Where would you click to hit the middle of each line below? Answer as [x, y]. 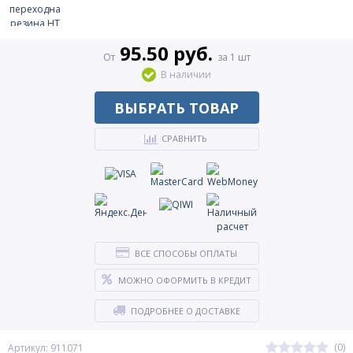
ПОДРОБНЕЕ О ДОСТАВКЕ [186, 311]
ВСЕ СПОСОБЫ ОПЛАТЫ [186, 253]
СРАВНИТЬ [184, 138]
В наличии [186, 74]
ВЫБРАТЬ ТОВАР [176, 108]
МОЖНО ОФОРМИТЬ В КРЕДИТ [185, 280]
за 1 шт [234, 57]
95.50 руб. [166, 53]
